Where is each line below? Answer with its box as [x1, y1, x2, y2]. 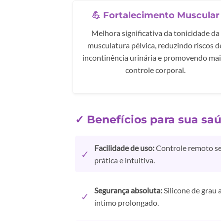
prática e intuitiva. [94, 155, 155, 165]
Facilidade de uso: [94, 143, 154, 153]
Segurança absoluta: [94, 185, 162, 195]
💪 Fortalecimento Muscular [91, 9, 220, 21]
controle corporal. [125, 65, 186, 74]
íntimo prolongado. [94, 198, 159, 208]
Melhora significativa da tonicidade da [91, 28, 220, 37]
